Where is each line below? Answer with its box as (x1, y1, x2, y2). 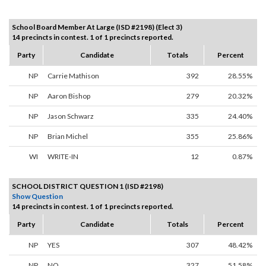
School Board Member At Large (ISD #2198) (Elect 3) (12, 23, 182, 32)
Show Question (12, 192, 63, 201)
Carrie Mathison (47, 71, 99, 81)
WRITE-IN (47, 152, 78, 161)
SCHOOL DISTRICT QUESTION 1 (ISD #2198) (12, 182, 163, 191)
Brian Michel (47, 132, 88, 141)
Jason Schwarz (47, 112, 94, 121)
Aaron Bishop (47, 91, 90, 101)
